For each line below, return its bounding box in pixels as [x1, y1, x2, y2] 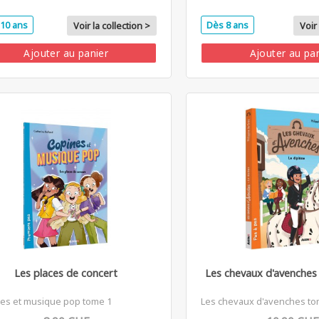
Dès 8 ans [206, 18, 249, 31]
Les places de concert [14, 266, 118, 280]
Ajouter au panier [23, 46, 109, 60]
